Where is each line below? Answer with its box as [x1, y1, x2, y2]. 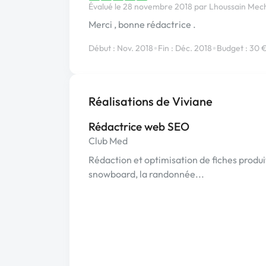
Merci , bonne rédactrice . [88, 18, 196, 30]
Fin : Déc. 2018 [158, 42, 212, 53]
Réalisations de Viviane [88, 94, 213, 109]
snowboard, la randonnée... [88, 168, 204, 180]
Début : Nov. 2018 [88, 42, 153, 53]
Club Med [88, 135, 128, 147]
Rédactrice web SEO [88, 119, 189, 134]
